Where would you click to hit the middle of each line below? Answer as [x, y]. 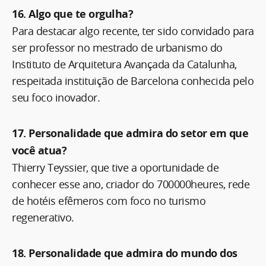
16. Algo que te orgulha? [72, 14]
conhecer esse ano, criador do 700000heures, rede [131, 184]
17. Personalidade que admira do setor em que [130, 133]
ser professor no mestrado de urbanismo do [117, 47]
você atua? [39, 150]
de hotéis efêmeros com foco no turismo [109, 200]
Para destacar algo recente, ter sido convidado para [133, 31]
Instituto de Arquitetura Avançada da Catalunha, [124, 64]
